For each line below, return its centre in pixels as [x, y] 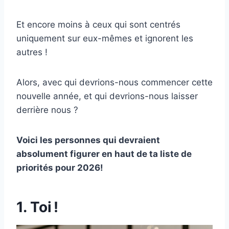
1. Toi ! [37, 207]
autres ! [32, 52]
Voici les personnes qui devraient [88, 140]
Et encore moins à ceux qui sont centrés [98, 25]
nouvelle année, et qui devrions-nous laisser [107, 96]
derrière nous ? [47, 110]
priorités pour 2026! [60, 168]
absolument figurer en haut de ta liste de [104, 154]
